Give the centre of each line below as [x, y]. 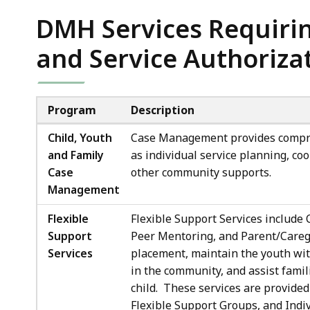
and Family [76, 155]
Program [72, 110]
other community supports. [201, 172]
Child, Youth [80, 137]
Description [163, 110]
